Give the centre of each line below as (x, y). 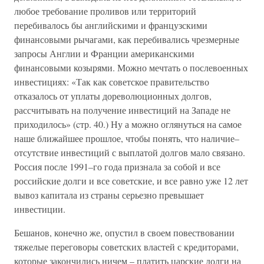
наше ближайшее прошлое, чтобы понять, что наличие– (127, 138)
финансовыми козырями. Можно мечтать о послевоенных (131, 67)
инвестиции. (40, 209)
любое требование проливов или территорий (105, 11)
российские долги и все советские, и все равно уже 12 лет (131, 181)
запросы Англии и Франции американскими (104, 53)
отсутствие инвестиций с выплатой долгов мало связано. (130, 152)
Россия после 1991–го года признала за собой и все (117, 166)
